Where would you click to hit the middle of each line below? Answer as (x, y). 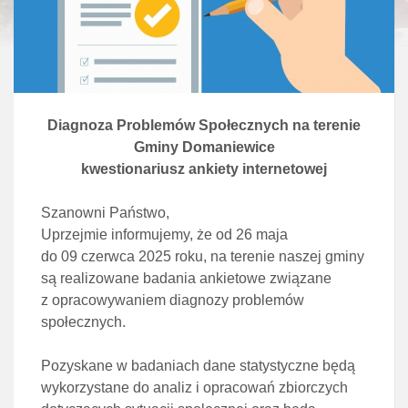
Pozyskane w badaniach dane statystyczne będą (198, 365)
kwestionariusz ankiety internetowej (204, 168)
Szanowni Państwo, (105, 212)
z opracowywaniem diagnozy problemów (173, 300)
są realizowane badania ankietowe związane (186, 278)
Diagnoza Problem (111, 125)
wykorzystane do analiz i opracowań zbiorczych (194, 387)
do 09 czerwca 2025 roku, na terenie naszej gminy (203, 256)
